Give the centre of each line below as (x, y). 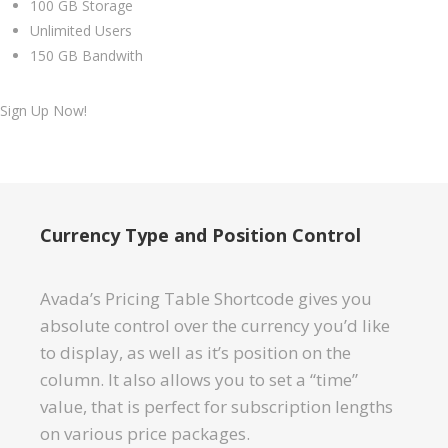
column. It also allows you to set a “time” (199, 379)
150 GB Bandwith (86, 55)
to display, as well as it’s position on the (195, 352)
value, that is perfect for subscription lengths (216, 406)
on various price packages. (145, 433)
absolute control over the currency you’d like (215, 325)
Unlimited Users (81, 30)
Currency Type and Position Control (200, 234)
